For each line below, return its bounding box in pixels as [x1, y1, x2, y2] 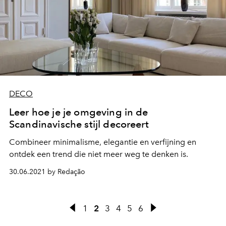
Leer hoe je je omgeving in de [9, 106, 148, 119]
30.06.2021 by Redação [9, 167, 85, 177]
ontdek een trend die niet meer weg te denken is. [9, 149, 188, 159]
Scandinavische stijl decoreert [9, 118, 149, 131]
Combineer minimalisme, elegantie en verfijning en [9, 137, 196, 147]
